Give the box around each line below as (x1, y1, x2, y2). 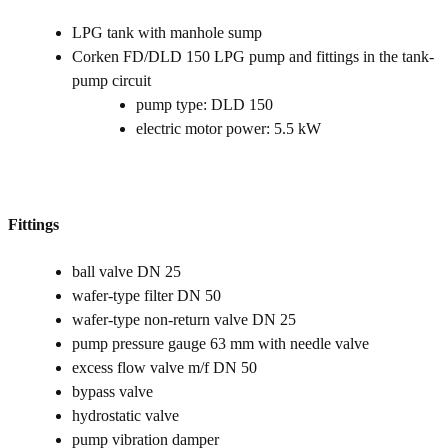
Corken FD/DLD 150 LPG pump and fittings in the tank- (72, 48, 434, 66)
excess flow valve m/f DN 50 (72, 359, 257, 377)
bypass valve (72, 383, 153, 401)
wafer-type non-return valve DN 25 (72, 311, 296, 329)
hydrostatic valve (72, 407, 179, 425)
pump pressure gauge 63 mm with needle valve (72, 335, 369, 353)
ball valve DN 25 (72, 263, 181, 281)
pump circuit (72, 72, 151, 90)
